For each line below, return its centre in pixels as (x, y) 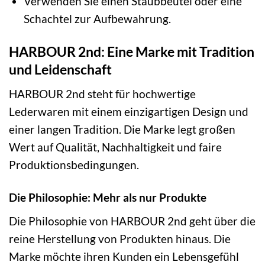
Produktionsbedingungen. (74, 164)
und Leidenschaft (60, 70)
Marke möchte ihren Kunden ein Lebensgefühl (124, 256)
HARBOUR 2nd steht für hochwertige (102, 93)
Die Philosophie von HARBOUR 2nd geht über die (132, 221)
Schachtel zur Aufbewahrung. (98, 19)
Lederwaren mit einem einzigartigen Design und (129, 111)
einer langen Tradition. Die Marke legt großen (122, 129)
